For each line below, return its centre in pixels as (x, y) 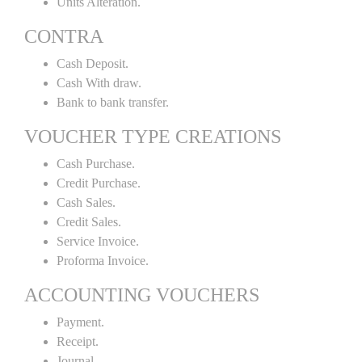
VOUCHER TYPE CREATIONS (153, 137)
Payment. (80, 322)
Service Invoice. (98, 241)
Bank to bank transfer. (113, 102)
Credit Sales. (89, 222)
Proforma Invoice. (103, 261)
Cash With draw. (99, 83)
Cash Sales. (86, 202)
